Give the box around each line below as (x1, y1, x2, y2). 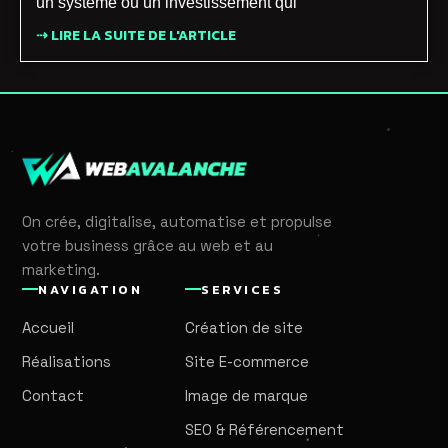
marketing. (22, 259, 100, 279)
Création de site (185, 317, 303, 337)
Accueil (22, 317, 74, 337)
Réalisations (22, 351, 111, 371)
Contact (22, 385, 84, 405)
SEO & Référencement (185, 419, 344, 439)
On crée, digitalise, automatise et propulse (22, 211, 332, 231)
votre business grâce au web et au (22, 235, 273, 255)
